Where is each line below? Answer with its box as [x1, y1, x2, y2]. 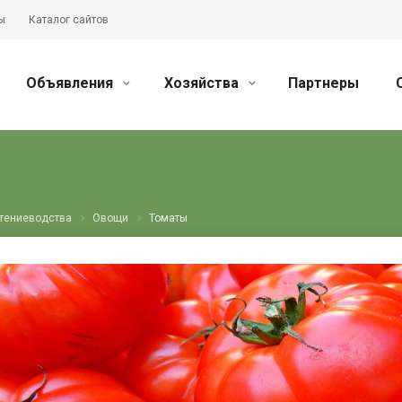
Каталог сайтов [29, 13, 109, 26]
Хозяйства [164, 74, 242, 92]
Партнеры [288, 74, 359, 92]
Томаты [149, 212, 188, 224]
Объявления [26, 74, 117, 92]
